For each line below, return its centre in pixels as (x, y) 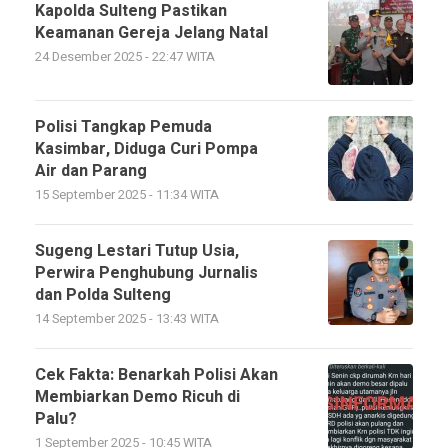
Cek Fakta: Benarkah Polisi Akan (156, 375)
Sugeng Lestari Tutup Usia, (137, 251)
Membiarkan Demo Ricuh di (137, 397)
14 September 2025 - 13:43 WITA (127, 319)
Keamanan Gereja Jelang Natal (151, 33)
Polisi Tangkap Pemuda (123, 127)
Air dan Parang (91, 171)
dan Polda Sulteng (103, 295)
